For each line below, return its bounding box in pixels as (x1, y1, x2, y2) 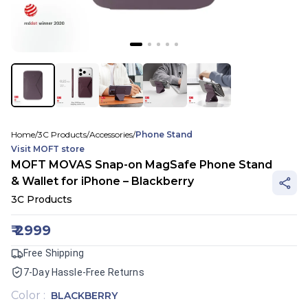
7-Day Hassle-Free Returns (23, 267, 144, 278)
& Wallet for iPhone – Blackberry (11, 175, 194, 188)
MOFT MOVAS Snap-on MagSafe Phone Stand (11, 158, 272, 171)
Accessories (89, 129, 133, 140)
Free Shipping (23, 247, 84, 258)
